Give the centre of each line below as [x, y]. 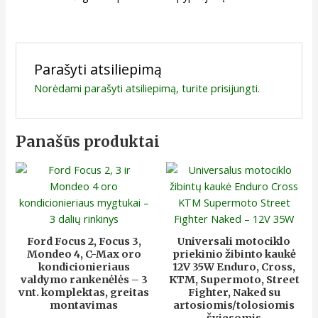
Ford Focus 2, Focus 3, [84, 242]
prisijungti [234, 88]
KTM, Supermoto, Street [234, 280]
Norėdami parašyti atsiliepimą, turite [122, 88]
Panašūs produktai [88, 142]
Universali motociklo [234, 242]
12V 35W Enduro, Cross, [234, 267]
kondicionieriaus [84, 267]
